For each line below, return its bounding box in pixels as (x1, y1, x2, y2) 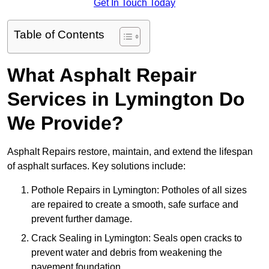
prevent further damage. (31, 214, 132, 225)
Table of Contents (14, 28, 104, 41)
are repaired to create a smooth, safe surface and (31, 199, 238, 210)
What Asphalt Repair (7, 64, 196, 86)
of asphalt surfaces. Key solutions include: (7, 161, 186, 172)
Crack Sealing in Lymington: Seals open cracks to (31, 233, 242, 244)
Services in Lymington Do (7, 88, 245, 110)
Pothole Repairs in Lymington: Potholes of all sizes (31, 185, 247, 196)
